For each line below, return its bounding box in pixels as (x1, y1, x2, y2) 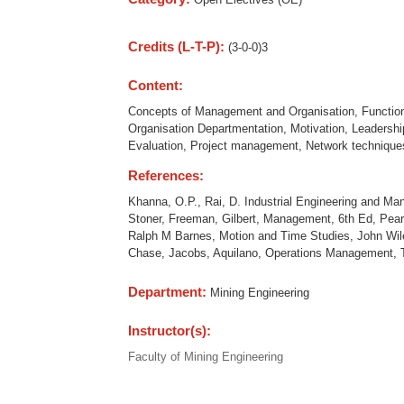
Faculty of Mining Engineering (128, 350, 283, 364)
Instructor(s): (128, 323, 215, 339)
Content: (128, 77, 187, 93)
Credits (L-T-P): (128, 38, 228, 54)
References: (128, 168, 207, 184)
